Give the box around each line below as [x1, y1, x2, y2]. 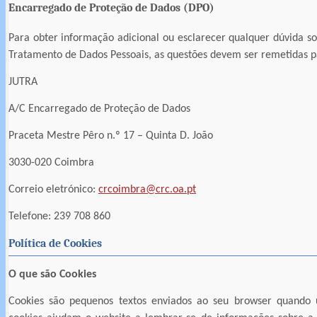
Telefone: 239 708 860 [8, 210, 110, 222]
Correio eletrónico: [8, 183, 98, 195]
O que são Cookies [8, 269, 96, 281]
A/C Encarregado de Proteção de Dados [8, 103, 190, 115]
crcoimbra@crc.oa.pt [98, 183, 196, 195]
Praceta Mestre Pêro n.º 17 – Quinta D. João [8, 129, 213, 142]
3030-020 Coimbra [8, 156, 94, 168]
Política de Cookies [8, 236, 102, 250]
